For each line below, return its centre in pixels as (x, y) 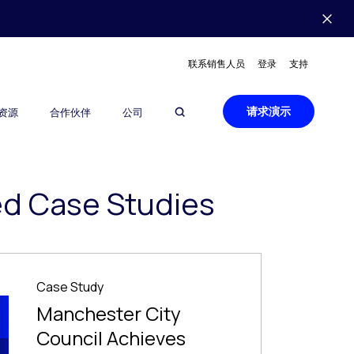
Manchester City (109, 313)
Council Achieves (111, 338)
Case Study (70, 287)
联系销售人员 (217, 64)
